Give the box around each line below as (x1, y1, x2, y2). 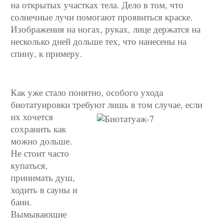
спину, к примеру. (11, 47, 83, 59)
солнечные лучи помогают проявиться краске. (11, 11, 193, 23)
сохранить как (11, 123, 67, 135)
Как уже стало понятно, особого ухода (11, 86, 163, 98)
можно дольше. (11, 135, 73, 147)
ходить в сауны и (11, 183, 78, 196)
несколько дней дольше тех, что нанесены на (11, 35, 187, 47)
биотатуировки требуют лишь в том (11, 98, 153, 110)
